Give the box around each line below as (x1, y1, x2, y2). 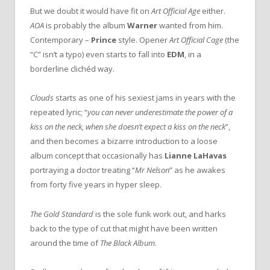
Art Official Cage (169, 34, 223, 46)
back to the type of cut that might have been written (30, 222, 218, 234)
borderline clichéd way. (30, 63, 115, 75)
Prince (91, 34, 116, 46)
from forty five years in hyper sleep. (30, 179, 162, 190)
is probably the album (44, 20, 127, 31)
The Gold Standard (30, 208, 93, 219)
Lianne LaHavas (165, 150, 227, 162)
